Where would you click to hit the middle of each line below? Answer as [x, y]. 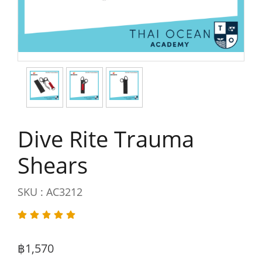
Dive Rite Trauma [106, 139]
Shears [53, 165]
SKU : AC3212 [50, 192]
